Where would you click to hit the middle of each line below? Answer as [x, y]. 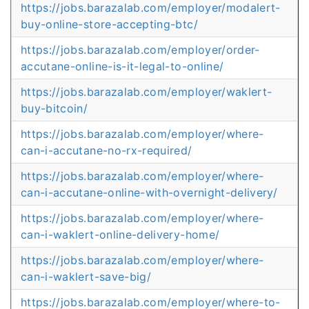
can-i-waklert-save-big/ [86, 277]
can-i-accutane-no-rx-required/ [107, 150]
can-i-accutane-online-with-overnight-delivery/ [149, 192]
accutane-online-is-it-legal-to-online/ [122, 66]
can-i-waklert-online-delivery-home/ [120, 235]
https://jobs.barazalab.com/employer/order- [140, 50]
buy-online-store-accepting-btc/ [109, 24]
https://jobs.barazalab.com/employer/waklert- [147, 92]
